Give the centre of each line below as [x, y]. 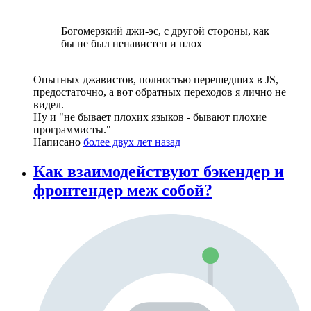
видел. [49, 105]
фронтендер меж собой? [123, 191]
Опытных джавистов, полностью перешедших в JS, [156, 80]
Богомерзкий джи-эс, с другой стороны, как [165, 31]
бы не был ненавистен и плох [132, 44]
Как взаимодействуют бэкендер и [159, 172]
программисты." [72, 130]
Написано [58, 142]
